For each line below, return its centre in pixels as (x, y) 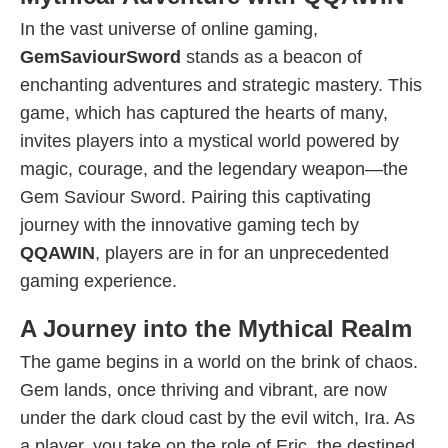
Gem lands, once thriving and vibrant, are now (203, 390)
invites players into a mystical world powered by (209, 141)
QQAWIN (57, 253)
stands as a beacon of (271, 57)
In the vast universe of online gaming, (169, 29)
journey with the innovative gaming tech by (189, 225)
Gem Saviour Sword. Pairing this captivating (195, 197)
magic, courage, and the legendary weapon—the (214, 169)
